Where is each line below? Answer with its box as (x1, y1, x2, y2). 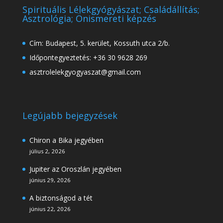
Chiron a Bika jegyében (29, 135, 104, 145)
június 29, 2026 (29, 176, 71, 184)
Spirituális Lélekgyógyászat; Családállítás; (22, 3, 200, 16)
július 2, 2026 (29, 147, 65, 155)
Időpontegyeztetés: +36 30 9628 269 (29, 53, 147, 63)
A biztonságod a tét (29, 193, 93, 203)
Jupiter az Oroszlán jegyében (29, 164, 121, 174)
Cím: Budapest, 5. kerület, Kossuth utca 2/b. (29, 38, 170, 48)
